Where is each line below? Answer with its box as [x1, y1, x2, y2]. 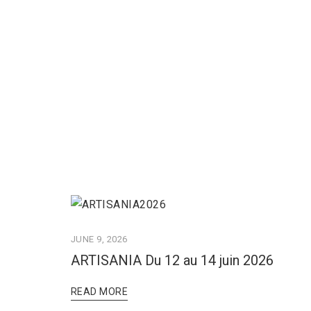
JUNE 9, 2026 [71, 233, 128, 244]
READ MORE [71, 285, 128, 297]
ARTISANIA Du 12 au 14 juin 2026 [71, 251, 274, 269]
